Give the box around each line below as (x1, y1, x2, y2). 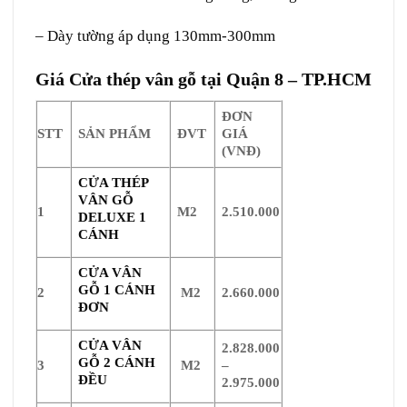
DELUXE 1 (78, 209, 147, 224)
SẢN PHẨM (78, 125, 152, 141)
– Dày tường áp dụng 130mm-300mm (35, 27, 275, 45)
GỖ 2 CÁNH (78, 354, 156, 370)
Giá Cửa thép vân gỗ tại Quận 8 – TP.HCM (35, 69, 372, 90)
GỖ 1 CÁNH (78, 282, 156, 297)
